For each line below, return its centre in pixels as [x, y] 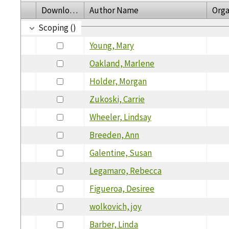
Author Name [114, 10]
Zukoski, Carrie [117, 99]
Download [74, 10]
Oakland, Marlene [122, 63]
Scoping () [58, 27]
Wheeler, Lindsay [121, 117]
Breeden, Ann [114, 135]
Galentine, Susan [121, 153]
